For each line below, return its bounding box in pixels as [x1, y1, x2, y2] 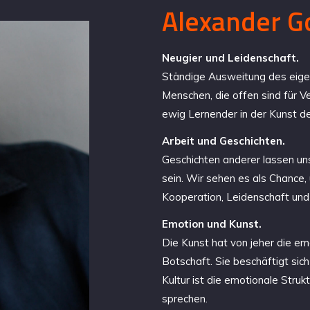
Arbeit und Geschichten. [162, 134, 285, 148]
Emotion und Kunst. [162, 217, 262, 231]
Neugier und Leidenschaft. [162, 51, 299, 65]
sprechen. [162, 292, 208, 306]
